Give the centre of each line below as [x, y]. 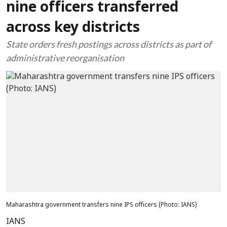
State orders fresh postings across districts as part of [109, 44]
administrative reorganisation [65, 58]
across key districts [73, 28]
